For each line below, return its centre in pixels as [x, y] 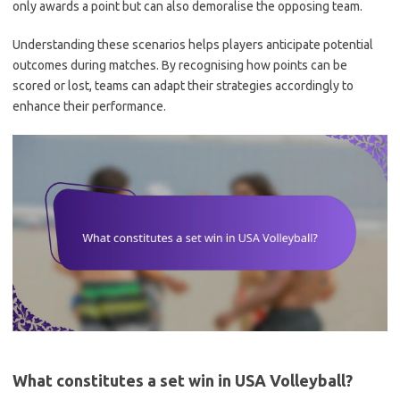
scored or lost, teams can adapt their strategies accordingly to [183, 85]
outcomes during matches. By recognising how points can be [180, 65]
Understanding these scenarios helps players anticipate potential [193, 44]
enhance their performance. [89, 106]
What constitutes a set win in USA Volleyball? [183, 380]
